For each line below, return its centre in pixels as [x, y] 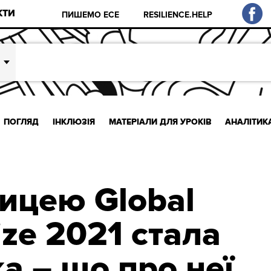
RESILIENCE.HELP [178, 15]
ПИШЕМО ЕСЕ [91, 15]
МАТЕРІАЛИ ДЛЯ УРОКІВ [160, 122]
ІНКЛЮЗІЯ [73, 122]
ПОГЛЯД [21, 122]
